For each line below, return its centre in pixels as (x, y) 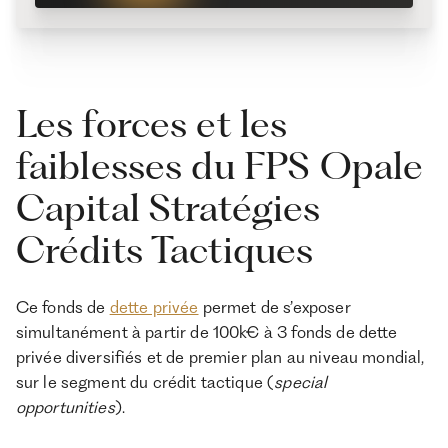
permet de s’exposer (274, 306)
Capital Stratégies (168, 207)
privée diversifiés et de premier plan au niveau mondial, (220, 356)
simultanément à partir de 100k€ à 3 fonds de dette (206, 331)
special (301, 381)
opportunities (65, 406)
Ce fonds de (62, 306)
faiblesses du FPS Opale (219, 165)
